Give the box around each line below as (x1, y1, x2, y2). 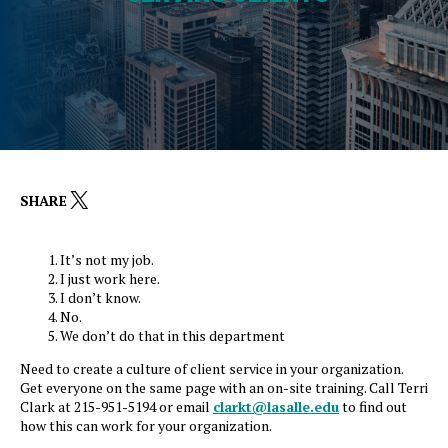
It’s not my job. (60, 250, 154, 270)
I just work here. (60, 269, 160, 289)
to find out (339, 397, 407, 417)
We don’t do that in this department (60, 326, 285, 346)
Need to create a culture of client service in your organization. (20, 359, 406, 379)
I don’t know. (60, 288, 141, 308)
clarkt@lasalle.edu (213, 397, 339, 417)
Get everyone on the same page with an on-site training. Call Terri (20, 378, 428, 398)
